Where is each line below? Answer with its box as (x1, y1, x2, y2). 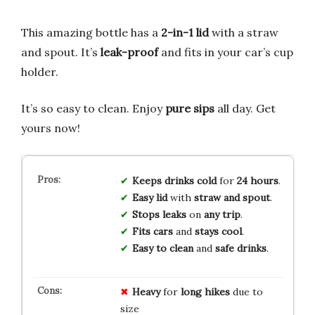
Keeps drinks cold (131, 174, 217, 187)
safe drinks (214, 241, 266, 255)
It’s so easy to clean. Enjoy (21, 101, 165, 115)
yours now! (21, 120, 80, 135)
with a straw (209, 25, 278, 39)
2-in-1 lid (161, 25, 209, 39)
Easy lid (131, 191, 167, 204)
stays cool (194, 224, 242, 238)
